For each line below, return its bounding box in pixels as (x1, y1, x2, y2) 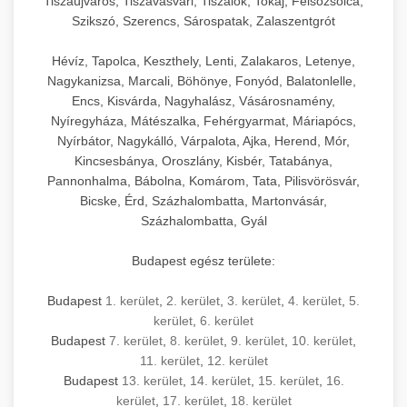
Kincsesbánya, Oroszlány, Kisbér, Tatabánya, (74, 154, 333, 169)
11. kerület (139, 353, 200, 369)
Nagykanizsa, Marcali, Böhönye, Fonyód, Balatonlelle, (47, 74, 360, 89)
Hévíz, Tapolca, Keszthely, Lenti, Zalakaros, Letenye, (52, 54, 355, 69)
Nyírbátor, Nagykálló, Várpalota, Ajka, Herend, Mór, (57, 134, 350, 149)
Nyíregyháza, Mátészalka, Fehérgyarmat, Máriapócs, (51, 114, 356, 129)
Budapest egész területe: (132, 253, 275, 269)
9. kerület (231, 333, 284, 349)
